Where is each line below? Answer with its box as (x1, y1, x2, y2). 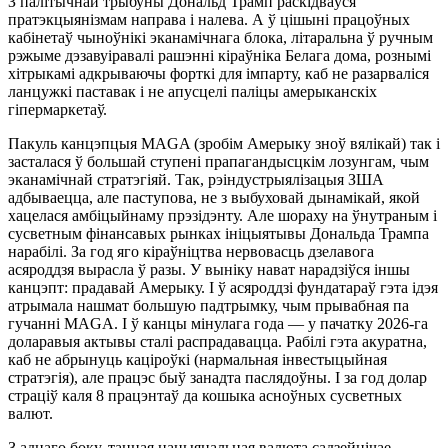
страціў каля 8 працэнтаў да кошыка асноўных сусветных (8, 386, 402, 404)
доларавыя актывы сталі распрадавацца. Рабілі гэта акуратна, (8, 332, 427, 350)
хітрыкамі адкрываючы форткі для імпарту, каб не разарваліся (8, 64, 429, 82)
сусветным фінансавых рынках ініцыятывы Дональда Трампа (8, 224, 429, 242)
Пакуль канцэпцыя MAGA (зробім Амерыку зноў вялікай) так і (8, 134, 440, 152)
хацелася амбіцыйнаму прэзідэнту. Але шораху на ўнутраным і (8, 206, 437, 224)
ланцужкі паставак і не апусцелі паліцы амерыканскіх (8, 82, 377, 100)
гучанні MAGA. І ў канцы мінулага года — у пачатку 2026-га (8, 314, 428, 332)
